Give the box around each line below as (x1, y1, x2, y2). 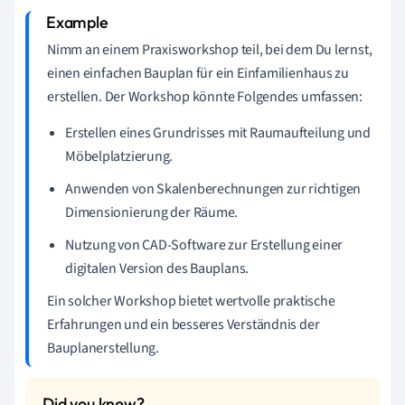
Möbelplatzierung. (65, 146, 174, 166)
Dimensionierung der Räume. (65, 202, 239, 222)
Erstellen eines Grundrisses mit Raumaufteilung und (65, 122, 371, 143)
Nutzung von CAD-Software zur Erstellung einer (65, 234, 344, 255)
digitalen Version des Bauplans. (65, 258, 250, 278)
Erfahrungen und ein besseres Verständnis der (47, 314, 320, 334)
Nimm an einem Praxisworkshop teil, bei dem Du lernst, (47, 39, 372, 60)
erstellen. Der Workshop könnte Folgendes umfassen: (47, 86, 363, 107)
